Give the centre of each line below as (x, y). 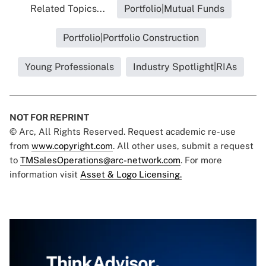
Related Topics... (67, 9)
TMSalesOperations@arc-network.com (100, 160)
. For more (201, 160)
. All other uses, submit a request (183, 146)
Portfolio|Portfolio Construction (131, 38)
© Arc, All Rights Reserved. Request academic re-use (123, 132)
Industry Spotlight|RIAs (185, 67)
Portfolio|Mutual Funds (174, 9)
